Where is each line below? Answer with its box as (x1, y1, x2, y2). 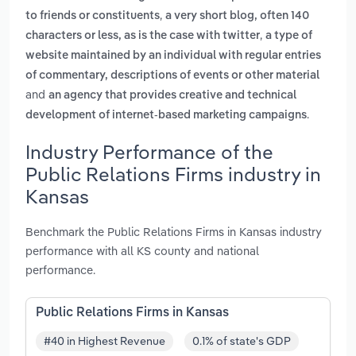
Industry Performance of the (25, 139, 273, 164)
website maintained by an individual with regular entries (25, 50, 321, 62)
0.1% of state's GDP (192, 334, 291, 349)
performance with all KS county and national (25, 242, 259, 258)
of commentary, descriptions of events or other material (25, 70, 319, 82)
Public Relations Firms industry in (25, 161, 321, 186)
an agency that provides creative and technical (48, 90, 296, 102)
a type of (265, 30, 312, 42)
